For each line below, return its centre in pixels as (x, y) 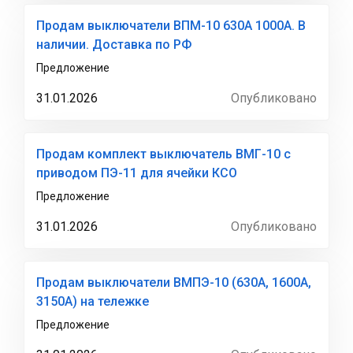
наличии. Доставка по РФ (114, 45)
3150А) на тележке (93, 301)
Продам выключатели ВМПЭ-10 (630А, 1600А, (174, 282)
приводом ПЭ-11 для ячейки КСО (137, 173)
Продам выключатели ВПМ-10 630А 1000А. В (171, 26)
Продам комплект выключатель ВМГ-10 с (163, 154)
